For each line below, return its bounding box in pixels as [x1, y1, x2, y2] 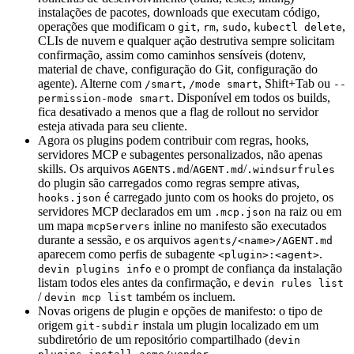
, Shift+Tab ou [258, 77, 333, 90]
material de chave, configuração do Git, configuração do [38, 62, 318, 76]
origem [38, 318, 76, 332]
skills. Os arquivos [38, 162, 133, 175]
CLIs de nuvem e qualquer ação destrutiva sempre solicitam [38, 34, 334, 47]
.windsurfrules [247, 164, 335, 175]
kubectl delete [254, 21, 342, 33]
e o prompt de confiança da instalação [152, 262, 342, 275]
